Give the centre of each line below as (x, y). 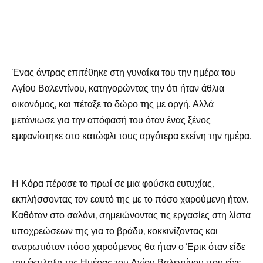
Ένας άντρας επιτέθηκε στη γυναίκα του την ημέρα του (124, 73)
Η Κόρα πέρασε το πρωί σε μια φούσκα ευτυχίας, (113, 184)
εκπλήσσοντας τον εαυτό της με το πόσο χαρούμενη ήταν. (130, 200)
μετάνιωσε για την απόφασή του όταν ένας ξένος (111, 120)
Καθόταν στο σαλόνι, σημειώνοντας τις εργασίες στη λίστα (131, 215)
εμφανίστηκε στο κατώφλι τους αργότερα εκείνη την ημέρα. (131, 136)
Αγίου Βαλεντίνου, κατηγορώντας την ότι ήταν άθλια (118, 88)
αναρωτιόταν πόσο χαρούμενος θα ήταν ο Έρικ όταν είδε (129, 247)
